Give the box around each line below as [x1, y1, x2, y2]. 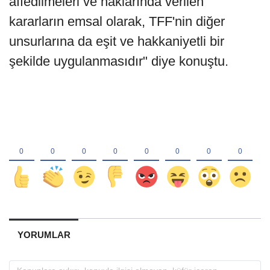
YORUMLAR [17, 230, 71, 240]
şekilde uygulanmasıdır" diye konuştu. [9, 54, 228, 69]
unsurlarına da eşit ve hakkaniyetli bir [9, 34, 224, 49]
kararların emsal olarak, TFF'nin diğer [9, 14, 225, 30]
